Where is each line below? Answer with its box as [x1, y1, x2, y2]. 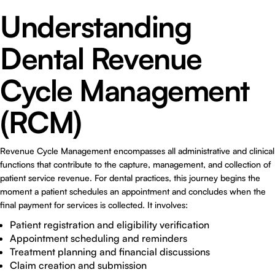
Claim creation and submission [10, 259, 147, 271]
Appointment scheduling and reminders [10, 232, 187, 244]
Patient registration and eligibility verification [10, 219, 209, 231]
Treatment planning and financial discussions [10, 246, 210, 258]
